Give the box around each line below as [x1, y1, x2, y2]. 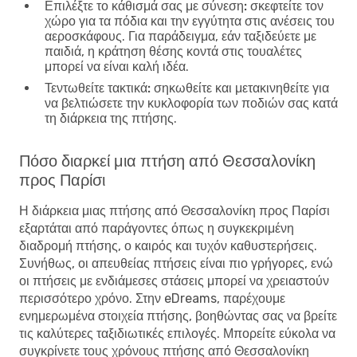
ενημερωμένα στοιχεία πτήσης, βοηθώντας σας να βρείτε [19, 308, 337, 324]
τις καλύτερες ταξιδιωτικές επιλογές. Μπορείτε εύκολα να [19, 325, 335, 341]
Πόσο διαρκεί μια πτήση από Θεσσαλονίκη [19, 151, 316, 171]
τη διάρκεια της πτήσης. [45, 110, 177, 126]
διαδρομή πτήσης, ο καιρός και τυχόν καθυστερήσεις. [19, 237, 317, 253]
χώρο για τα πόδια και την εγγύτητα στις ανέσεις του [45, 13, 335, 29]
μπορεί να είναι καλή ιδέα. [45, 58, 189, 74]
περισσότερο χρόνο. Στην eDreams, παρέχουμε [19, 290, 285, 306]
